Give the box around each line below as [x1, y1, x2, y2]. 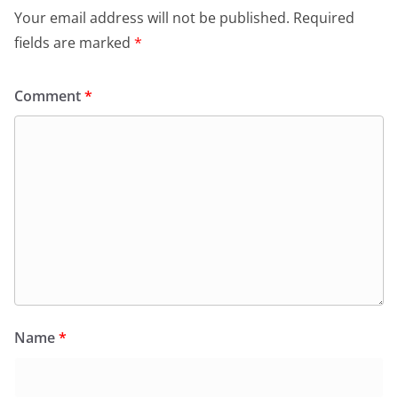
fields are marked [14, 33, 134, 53]
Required [293, 8, 354, 28]
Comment [14, 86, 84, 107]
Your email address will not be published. [14, 8, 290, 28]
